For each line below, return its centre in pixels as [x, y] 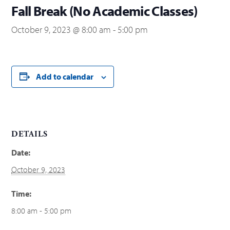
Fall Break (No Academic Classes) [104, 11]
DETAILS [30, 134]
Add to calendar [64, 76]
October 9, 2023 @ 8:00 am [61, 29]
